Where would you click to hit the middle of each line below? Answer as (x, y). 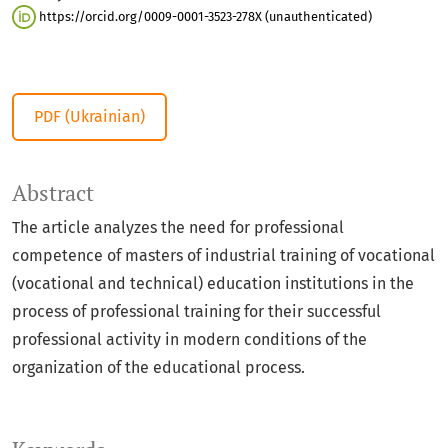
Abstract (53, 193)
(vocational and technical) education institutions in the (213, 284)
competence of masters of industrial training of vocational (223, 256)
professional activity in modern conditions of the (189, 340)
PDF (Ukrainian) (89, 117)
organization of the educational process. (158, 368)
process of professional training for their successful (196, 312)
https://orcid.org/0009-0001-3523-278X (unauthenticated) (204, 16)
